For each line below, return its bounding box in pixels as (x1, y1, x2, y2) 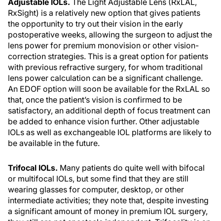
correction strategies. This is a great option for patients (8, 51, 208, 62)
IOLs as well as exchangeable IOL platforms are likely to (8, 127, 212, 138)
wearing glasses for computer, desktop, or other (8, 184, 184, 195)
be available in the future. (8, 138, 100, 148)
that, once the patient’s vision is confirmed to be (8, 95, 182, 105)
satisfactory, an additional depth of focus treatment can (8, 106, 210, 116)
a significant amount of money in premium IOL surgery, (8, 206, 208, 217)
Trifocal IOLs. (8, 163, 58, 173)
